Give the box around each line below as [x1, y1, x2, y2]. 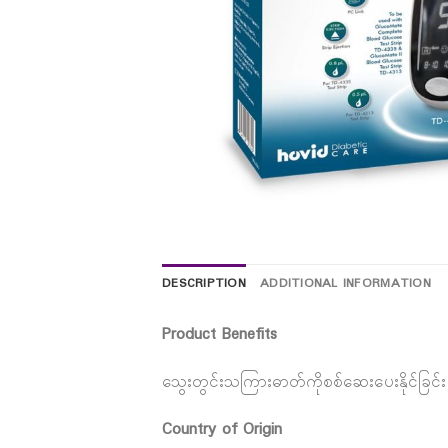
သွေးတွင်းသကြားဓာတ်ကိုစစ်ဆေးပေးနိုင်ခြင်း [162, 369, 446, 395]
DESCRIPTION [162, 274, 246, 294]
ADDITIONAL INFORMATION [259, 274, 431, 294]
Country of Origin [162, 417, 282, 443]
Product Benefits [162, 321, 277, 347]
